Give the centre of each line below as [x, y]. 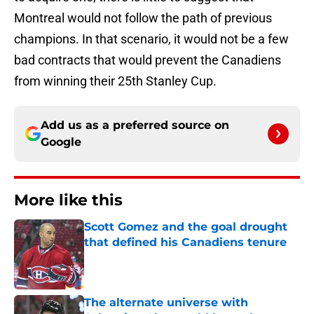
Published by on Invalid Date [144, 256]
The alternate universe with [166, 303]
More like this [68, 200]
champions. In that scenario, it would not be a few [151, 39]
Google [61, 142]
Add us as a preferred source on [135, 125]
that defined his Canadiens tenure [185, 243]
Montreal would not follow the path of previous [143, 18]
